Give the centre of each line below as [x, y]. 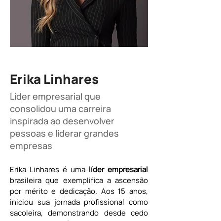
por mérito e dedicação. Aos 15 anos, [79, 191]
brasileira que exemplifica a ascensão [79, 180]
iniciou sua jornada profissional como [79, 202]
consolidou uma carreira [60, 109]
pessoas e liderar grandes [64, 133]
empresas [31, 146]
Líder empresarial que [55, 96]
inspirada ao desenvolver [62, 121]
